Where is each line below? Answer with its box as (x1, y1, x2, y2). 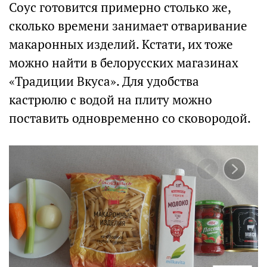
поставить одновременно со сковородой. (9, 110, 251, 126)
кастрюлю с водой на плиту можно (9, 92, 212, 108)
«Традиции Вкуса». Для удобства (9, 73, 199, 89)
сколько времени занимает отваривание (9, 18, 247, 34)
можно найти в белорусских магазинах (9, 55, 238, 71)
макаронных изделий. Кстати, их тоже (9, 36, 233, 52)
